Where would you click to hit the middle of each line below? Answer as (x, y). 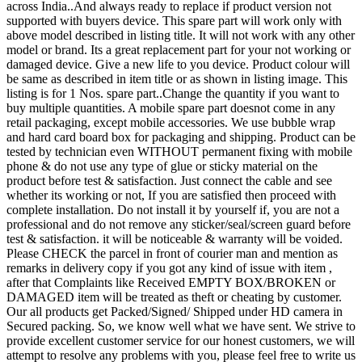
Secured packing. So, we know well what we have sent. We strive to (181, 326)
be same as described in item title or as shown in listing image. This (177, 78)
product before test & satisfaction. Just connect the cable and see (169, 180)
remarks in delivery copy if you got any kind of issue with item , (169, 267)
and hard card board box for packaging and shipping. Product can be (181, 137)
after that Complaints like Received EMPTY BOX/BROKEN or (171, 282)
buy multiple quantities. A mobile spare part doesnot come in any (171, 107)
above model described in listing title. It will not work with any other (181, 35)
